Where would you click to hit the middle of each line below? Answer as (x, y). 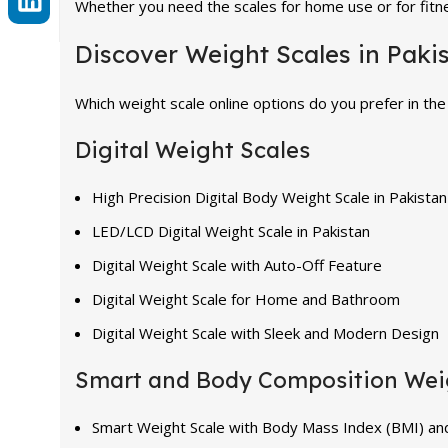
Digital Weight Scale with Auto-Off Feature (237, 264)
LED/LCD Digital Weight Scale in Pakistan (231, 230)
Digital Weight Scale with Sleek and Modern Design (265, 332)
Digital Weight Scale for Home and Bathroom (246, 298)
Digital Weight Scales (192, 149)
